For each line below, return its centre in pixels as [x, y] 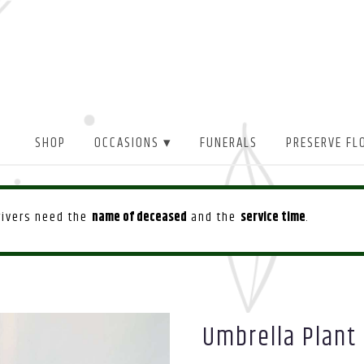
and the [214, 218]
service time [273, 218]
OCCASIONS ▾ [133, 143]
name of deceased [139, 218]
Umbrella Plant [279, 338]
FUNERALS [229, 143]
